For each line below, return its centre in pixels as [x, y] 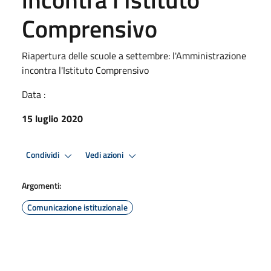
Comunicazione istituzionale [77, 207]
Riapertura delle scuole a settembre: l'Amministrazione [134, 55]
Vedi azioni [105, 155]
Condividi [44, 155]
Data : [34, 94]
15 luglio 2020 [52, 118]
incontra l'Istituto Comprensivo [85, 70]
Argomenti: [41, 185]
